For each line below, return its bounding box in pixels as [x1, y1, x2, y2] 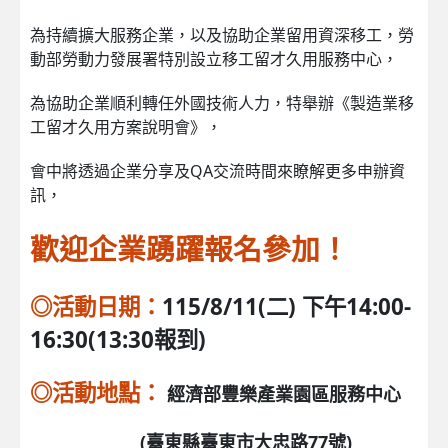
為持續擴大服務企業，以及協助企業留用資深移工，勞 [30, 23, 414, 46]
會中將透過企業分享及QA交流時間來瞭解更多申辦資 [30, 159, 405, 182]
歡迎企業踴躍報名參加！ [30, 228, 349, 268]
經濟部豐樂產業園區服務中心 [167, 381, 401, 406]
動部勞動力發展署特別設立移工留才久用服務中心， [30, 47, 398, 70]
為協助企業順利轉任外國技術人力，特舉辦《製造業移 [30, 91, 414, 114]
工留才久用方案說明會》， [30, 115, 222, 138]
